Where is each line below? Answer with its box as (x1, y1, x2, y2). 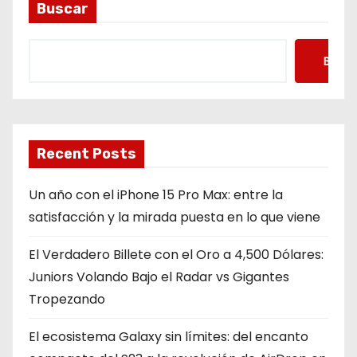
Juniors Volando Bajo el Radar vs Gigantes (29, 268, 289, 286)
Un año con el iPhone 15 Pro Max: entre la (29, 186, 283, 204)
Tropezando (29, 290, 105, 308)
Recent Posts (37, 145, 136, 163)
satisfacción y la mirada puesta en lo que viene (29, 208, 320, 226)
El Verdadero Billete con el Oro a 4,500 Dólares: (29, 245, 324, 264)
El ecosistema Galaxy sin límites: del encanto (29, 328, 308, 346)
